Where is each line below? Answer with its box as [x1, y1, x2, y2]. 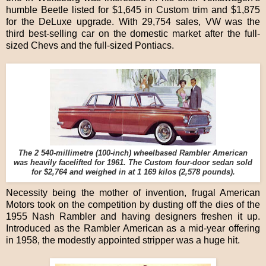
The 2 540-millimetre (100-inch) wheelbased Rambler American [18, 149, 248, 158]
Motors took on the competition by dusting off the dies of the [6, 199, 260, 210]
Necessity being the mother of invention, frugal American [6, 188, 260, 198]
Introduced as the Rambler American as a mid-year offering [6, 223, 260, 234]
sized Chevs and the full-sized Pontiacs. [6, 40, 176, 51]
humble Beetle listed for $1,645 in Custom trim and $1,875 [6, 5, 260, 15]
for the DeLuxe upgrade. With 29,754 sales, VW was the [6, 17, 260, 27]
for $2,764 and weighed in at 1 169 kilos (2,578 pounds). [31, 168, 235, 177]
